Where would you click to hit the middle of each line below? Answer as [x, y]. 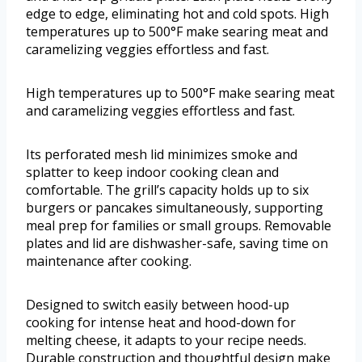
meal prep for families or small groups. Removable [179, 226]
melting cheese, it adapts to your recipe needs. [166, 341]
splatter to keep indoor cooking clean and [152, 173]
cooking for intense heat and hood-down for [161, 323]
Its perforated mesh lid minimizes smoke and [162, 155]
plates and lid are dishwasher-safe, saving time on [177, 244]
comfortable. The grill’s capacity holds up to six [167, 190]
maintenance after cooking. [109, 261]
